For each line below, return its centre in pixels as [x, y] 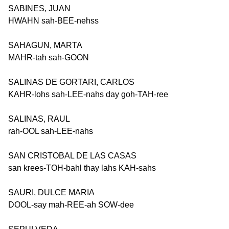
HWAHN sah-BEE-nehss [53, 21]
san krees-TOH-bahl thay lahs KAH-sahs [82, 168]
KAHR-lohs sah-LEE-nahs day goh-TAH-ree [88, 94]
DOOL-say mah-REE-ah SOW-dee [71, 205]
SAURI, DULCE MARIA [51, 192]
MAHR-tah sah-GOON [49, 58]
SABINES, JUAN [39, 8]
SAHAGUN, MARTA [45, 45]
